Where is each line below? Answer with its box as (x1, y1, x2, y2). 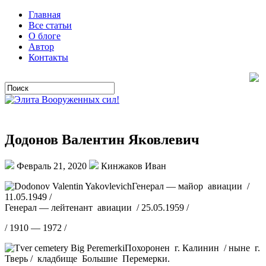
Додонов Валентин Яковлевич (5, 131, 199, 147)
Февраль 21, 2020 (14, 160, 89, 171)
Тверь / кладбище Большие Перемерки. (5, 253, 170, 264)
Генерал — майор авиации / (132, 180, 249, 191)
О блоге (28, 31, 61, 41)
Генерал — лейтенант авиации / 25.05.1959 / (5, 202, 189, 213)
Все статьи (28, 20, 72, 30)
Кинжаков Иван (99, 160, 166, 171)
